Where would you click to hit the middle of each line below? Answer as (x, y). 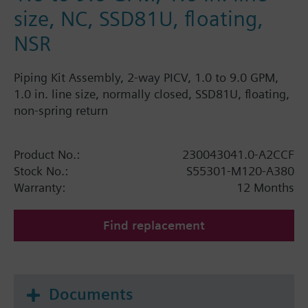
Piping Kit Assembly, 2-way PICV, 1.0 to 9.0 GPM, (146, 78)
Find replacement (154, 225)
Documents (91, 295)
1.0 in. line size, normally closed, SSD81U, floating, (152, 94)
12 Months (265, 188)
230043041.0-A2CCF (238, 155)
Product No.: (47, 155)
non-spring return (61, 111)
